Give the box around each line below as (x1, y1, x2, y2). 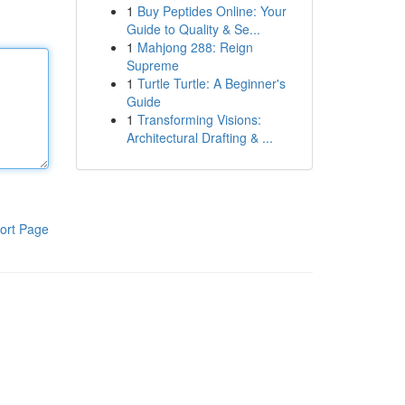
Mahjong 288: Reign (137, 38, 253, 56)
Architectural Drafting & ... (126, 128, 273, 146)
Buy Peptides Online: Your (137, 2, 287, 20)
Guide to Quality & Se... (126, 20, 260, 38)
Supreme (126, 56, 179, 74)
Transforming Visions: (137, 110, 261, 128)
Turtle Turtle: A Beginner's (137, 74, 286, 92)
